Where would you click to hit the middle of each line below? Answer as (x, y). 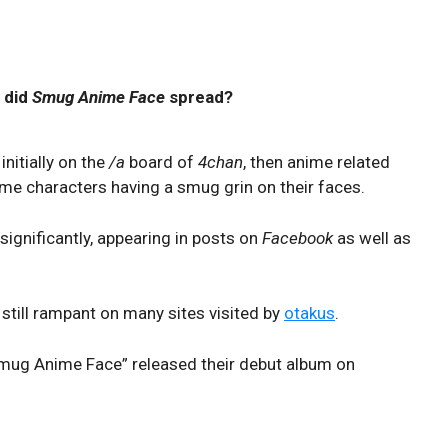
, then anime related (316, 162)
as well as (372, 237)
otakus (309, 313)
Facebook (297, 237)
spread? (199, 96)
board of (161, 162)
